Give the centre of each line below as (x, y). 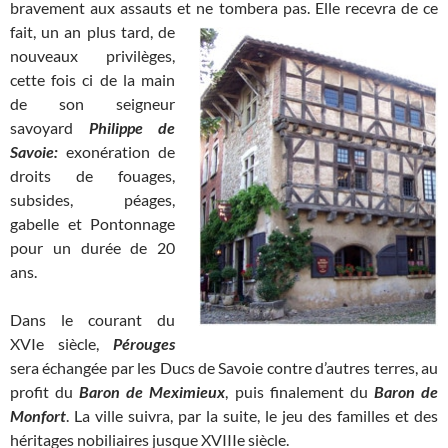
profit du (45, 392)
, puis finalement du (299, 392)
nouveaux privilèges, (92, 56)
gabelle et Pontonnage (92, 224)
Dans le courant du (92, 320)
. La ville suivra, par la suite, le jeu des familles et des (252, 416)
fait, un (37, 32)
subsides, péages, (92, 200)
